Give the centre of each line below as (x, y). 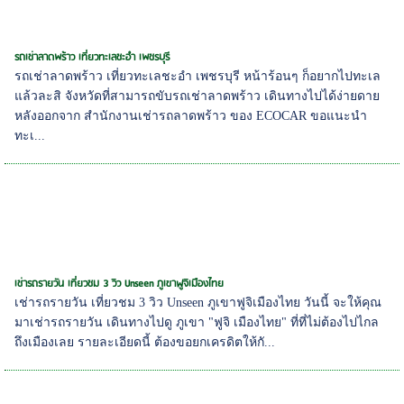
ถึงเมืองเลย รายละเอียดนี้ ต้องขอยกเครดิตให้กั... (145, 343)
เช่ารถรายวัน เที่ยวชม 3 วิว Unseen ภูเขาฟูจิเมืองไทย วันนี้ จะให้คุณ (198, 303)
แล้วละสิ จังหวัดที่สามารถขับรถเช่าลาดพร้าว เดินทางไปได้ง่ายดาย (197, 96)
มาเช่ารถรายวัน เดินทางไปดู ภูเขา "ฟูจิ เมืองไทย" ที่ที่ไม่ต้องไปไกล (197, 323)
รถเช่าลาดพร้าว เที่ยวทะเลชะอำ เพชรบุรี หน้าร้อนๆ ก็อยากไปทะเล (198, 77)
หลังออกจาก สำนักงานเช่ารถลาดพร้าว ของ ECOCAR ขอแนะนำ (191, 116)
